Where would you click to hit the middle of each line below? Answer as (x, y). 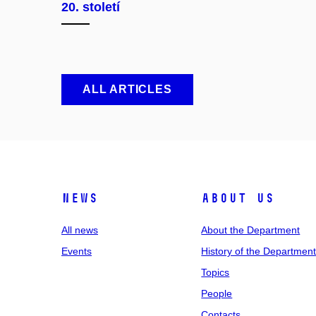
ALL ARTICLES (127, 89)
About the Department (251, 230)
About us (238, 198)
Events (77, 251)
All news (80, 230)
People (217, 293)
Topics (215, 272)
